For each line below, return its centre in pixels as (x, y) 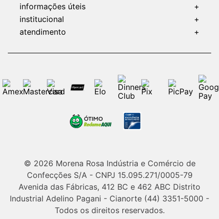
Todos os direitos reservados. (109, 210)
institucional (42, 19)
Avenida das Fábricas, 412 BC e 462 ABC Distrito (109, 187)
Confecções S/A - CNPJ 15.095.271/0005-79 (109, 175)
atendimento (43, 32)
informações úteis (53, 6)
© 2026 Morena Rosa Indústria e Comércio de (109, 164)
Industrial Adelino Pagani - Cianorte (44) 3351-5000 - (109, 199)
